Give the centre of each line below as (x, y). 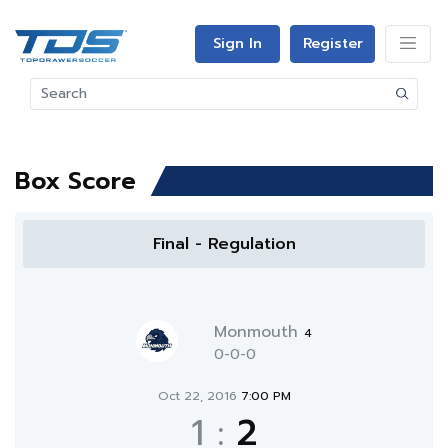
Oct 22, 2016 (199, 396)
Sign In (237, 43)
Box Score (75, 181)
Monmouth (259, 332)
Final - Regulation (224, 244)
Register (332, 43)
